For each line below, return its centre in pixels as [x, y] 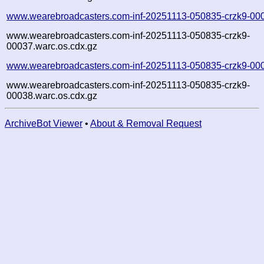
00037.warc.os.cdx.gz [52, 46]
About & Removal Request [146, 123]
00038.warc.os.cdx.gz [52, 95]
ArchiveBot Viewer [44, 123]
